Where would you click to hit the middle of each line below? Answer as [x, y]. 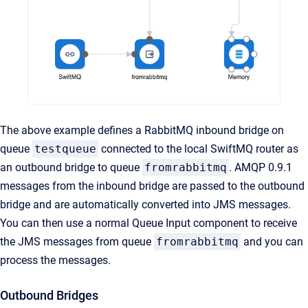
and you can [272, 242]
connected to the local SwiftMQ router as [198, 149]
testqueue [65, 149]
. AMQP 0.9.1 [261, 168]
